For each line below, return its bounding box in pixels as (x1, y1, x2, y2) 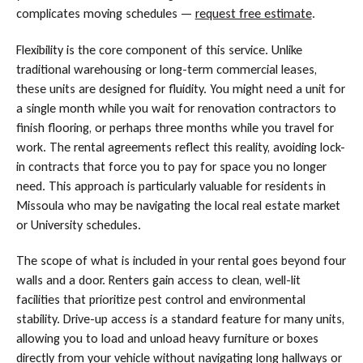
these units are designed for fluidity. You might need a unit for (15, 80, 345, 96)
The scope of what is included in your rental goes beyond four (15, 253, 346, 269)
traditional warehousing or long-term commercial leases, (15, 61, 317, 77)
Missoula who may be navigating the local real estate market (15, 197, 340, 213)
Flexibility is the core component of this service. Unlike (15, 41, 302, 58)
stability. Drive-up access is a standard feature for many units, (15, 311, 344, 327)
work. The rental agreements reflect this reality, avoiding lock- (15, 139, 345, 155)
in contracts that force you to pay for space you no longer (15, 158, 327, 174)
